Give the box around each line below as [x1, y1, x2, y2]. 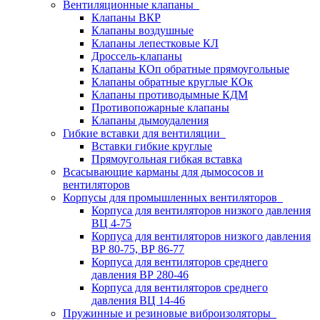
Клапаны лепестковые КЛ [91, 37, 219, 49]
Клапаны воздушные [91, 24, 194, 36]
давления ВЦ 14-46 [91, 294, 185, 306]
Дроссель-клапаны [91, 50, 182, 62]
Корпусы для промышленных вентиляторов [63, 191, 283, 204]
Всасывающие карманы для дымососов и [63, 166, 264, 178]
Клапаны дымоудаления [91, 114, 209, 126]
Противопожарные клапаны [91, 101, 229, 114]
